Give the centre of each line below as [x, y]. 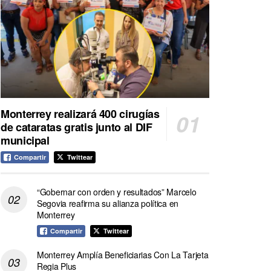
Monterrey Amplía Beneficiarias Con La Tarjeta [123, 254]
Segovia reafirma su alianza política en [108, 203]
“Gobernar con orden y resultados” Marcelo [117, 191]
